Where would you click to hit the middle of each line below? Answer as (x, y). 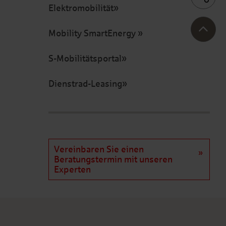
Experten (72, 169)
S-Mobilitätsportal (85, 59)
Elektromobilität (81, 8)
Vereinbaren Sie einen (99, 149)
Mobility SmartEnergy (93, 33)
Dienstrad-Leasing (85, 84)
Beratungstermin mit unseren (113, 159)
